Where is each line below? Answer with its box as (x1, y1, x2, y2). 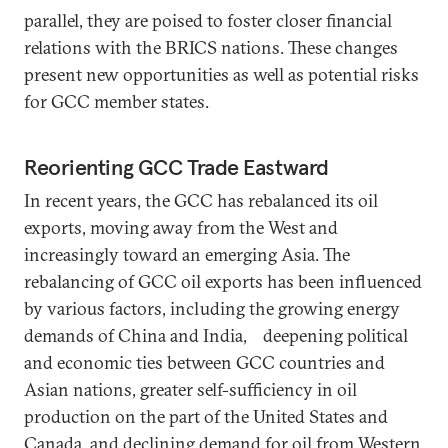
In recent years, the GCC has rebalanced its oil (24, 189, 378, 212)
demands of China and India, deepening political (24, 324, 408, 347)
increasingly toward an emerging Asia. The (24, 243, 350, 266)
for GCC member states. (24, 90, 209, 113)
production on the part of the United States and (24, 405, 388, 428)
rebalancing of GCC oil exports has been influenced (24, 270, 422, 293)
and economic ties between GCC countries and (24, 351, 385, 374)
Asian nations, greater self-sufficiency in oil (24, 378, 357, 401)
